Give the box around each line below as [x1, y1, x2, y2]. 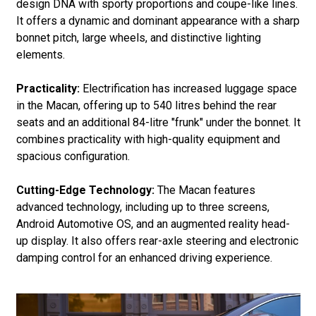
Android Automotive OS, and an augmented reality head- [16, 217, 290, 231]
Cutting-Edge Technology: [16, 183, 154, 197]
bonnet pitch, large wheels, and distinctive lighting [16, 30, 261, 44]
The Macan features [154, 183, 255, 197]
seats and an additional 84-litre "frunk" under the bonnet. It [16, 115, 300, 129]
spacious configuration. [16, 149, 130, 163]
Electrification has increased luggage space [79, 81, 297, 95]
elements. [16, 47, 65, 61]
